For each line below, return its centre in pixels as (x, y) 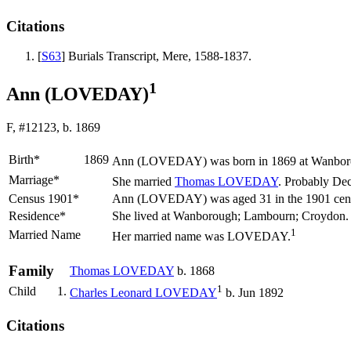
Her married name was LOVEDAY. (201, 237)
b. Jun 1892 (253, 293)
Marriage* (34, 180)
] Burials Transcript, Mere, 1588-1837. (156, 56)
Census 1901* (44, 199)
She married (143, 182)
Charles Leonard (112, 293)
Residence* (37, 216)
